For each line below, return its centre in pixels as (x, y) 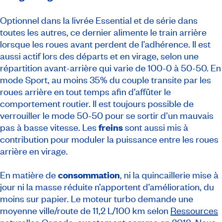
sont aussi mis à (156, 127)
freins (111, 127)
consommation (89, 175)
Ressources (194, 211)
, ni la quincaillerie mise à (169, 175)
